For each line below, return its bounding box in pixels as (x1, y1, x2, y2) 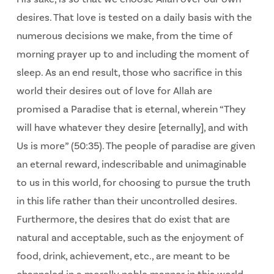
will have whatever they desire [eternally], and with (16, 121, 248, 135)
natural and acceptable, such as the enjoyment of (16, 231, 243, 245)
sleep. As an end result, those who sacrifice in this (16, 66, 242, 80)
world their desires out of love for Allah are (16, 84, 212, 98)
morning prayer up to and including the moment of (16, 48, 249, 62)
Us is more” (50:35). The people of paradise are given (16, 139, 255, 154)
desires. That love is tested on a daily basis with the (16, 11, 252, 25)
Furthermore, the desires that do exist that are (16, 213, 230, 227)
